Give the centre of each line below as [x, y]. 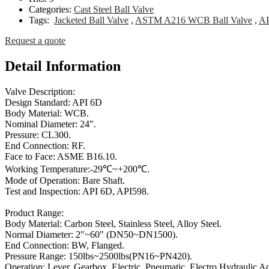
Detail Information [63, 66]
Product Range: [35, 213]
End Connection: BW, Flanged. [65, 246]
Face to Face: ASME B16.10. [61, 157]
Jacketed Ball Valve [91, 20]
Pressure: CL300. [38, 135]
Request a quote [35, 41]
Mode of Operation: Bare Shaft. [65, 181]
